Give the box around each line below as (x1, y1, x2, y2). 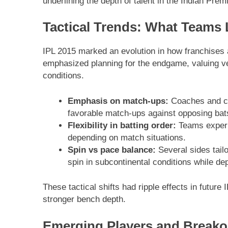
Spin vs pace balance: (67, 145, 156, 155)
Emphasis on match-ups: (67, 96, 168, 106)
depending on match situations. (67, 132, 186, 142)
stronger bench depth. (43, 194, 126, 205)
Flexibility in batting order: (67, 120, 176, 130)
